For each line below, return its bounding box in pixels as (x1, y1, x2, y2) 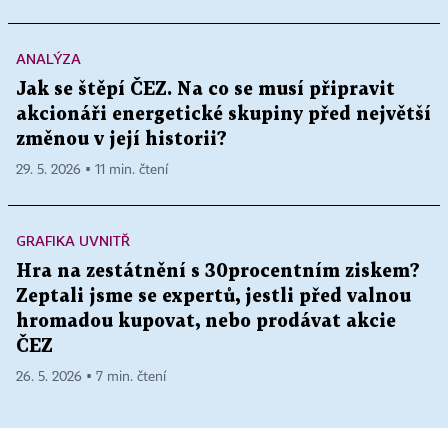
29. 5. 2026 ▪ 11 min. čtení (16, 163, 168, 178)
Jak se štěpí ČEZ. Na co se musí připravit (16, 81, 395, 99)
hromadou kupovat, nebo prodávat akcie (16, 313, 396, 331)
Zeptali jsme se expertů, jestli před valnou (16, 288, 411, 306)
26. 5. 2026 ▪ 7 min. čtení (16, 370, 166, 385)
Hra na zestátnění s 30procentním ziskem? (16, 263, 420, 281)
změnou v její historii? (16, 131, 227, 149)
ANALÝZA (16, 50, 81, 68)
